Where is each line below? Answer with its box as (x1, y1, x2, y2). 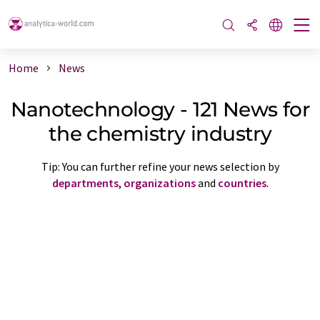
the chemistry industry (48, 121, 272, 146)
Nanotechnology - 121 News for (10, 96, 310, 121)
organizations (123, 175, 196, 190)
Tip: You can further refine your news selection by (41, 159, 279, 174)
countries (217, 175, 266, 190)
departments (51, 175, 119, 190)
